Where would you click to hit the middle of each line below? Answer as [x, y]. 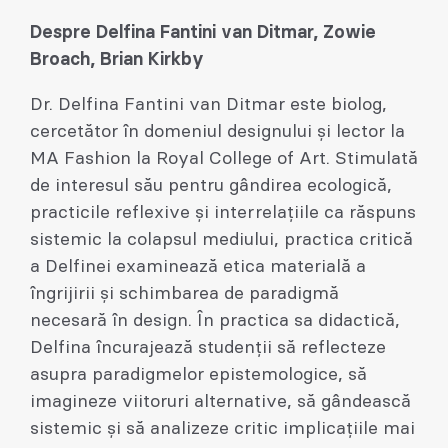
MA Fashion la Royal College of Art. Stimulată [224, 159]
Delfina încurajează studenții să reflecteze [208, 348]
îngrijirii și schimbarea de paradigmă [184, 294]
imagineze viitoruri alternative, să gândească [220, 402]
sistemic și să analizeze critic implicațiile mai [222, 429]
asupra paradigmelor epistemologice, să [198, 375]
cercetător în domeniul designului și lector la [217, 132]
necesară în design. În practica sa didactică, [215, 321]
